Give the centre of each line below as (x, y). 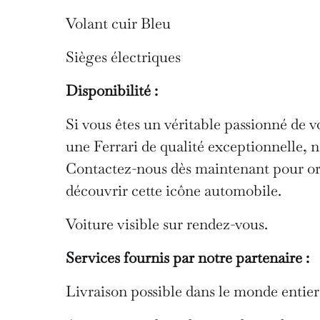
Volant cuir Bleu (118, 23)
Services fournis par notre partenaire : (187, 257)
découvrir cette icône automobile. (174, 190)
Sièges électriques (123, 56)
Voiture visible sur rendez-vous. (167, 224)
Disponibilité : (112, 90)
